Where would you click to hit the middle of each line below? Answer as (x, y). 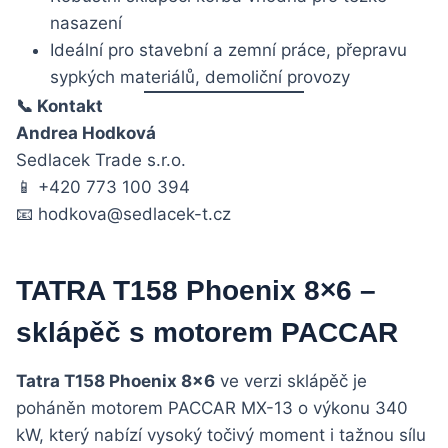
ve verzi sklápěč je (291, 381)
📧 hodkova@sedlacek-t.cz (123, 214)
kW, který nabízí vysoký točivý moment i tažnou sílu (221, 435)
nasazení (86, 23)
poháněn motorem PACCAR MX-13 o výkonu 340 (212, 408)
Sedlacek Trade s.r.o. (101, 160)
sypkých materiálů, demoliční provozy (200, 77)
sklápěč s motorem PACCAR (207, 333)
